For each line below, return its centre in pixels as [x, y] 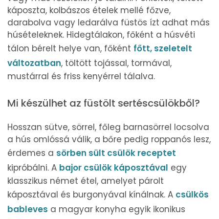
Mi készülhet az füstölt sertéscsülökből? [104, 103]
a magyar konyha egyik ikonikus [117, 209]
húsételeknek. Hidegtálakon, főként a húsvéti [101, 34]
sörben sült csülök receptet [116, 153]
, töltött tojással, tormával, [116, 63]
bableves [28, 209]
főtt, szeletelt [163, 48]
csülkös [192, 194]
